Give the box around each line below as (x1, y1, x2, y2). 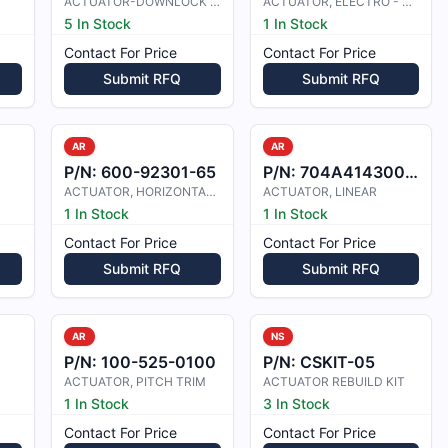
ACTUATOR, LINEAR (262, 184, 377, 199)
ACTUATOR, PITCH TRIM (64, 374, 207, 389)
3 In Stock (262, 395, 330, 412)
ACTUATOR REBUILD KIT (262, 374, 405, 389)
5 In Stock (64, 15, 132, 32)
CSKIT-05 (299, 352, 375, 372)
